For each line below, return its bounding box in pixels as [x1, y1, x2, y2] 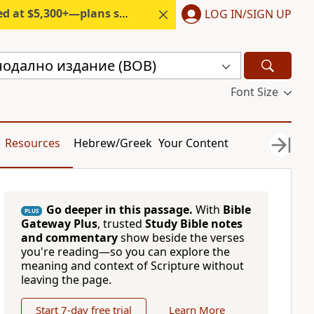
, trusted [97, 216, 145, 231]
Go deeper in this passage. [46, 202, 193, 217]
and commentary [20, 230, 118, 245]
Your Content [158, 135, 229, 151]
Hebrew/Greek [74, 135, 153, 151]
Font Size [230, 84, 278, 100]
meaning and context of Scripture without [20, 258, 244, 273]
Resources [4, 135, 60, 151]
